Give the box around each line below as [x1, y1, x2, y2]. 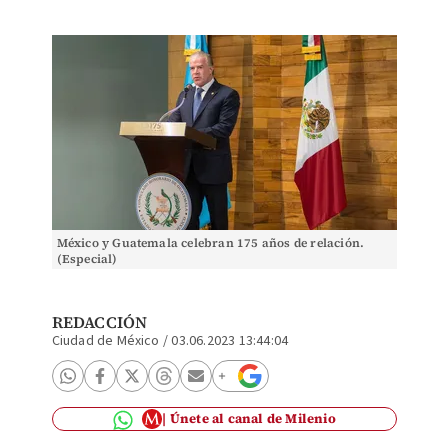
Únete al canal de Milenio [169, 410, 336, 427]
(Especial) [56, 251, 118, 267]
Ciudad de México [51, 331, 160, 351]
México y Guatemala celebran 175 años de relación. [56, 235, 365, 251]
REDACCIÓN [51, 311, 148, 333]
